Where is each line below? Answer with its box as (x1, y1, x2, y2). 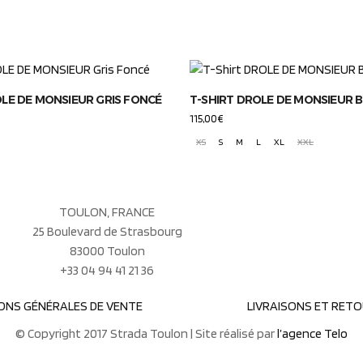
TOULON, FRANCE (59, 204, 155, 220)
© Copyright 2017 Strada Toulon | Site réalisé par (15, 326, 277, 341)
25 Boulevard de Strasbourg (32, 224, 182, 239)
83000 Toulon (69, 243, 145, 258)
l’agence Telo (277, 326, 348, 341)
